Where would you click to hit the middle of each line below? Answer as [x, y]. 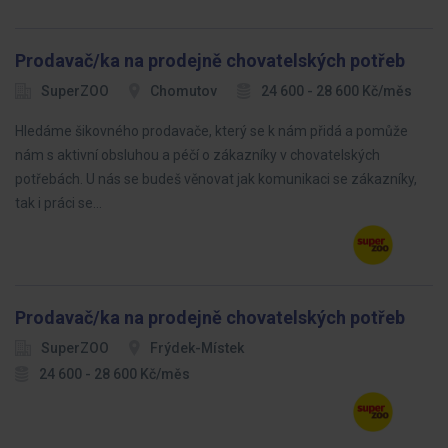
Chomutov [183, 91]
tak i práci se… [58, 203]
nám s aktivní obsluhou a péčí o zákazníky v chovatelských [197, 155]
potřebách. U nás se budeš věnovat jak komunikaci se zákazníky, [216, 179]
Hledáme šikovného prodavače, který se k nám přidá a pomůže [211, 131]
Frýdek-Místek [197, 348]
